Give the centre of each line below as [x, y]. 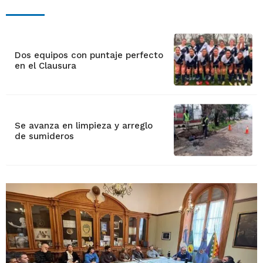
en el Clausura [45, 66]
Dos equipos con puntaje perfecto [89, 55]
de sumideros [44, 136]
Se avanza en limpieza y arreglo [83, 126]
